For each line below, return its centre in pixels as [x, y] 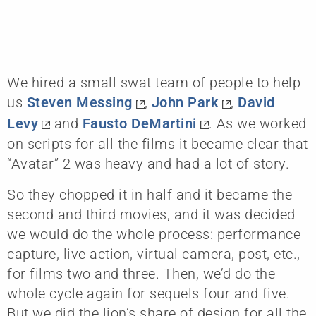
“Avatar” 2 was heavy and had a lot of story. [148, 164]
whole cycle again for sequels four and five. [148, 294]
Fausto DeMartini [139, 123]
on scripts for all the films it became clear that [158, 144]
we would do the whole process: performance [154, 235]
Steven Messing [79, 102]
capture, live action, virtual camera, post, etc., [154, 254]
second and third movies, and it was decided [151, 215]
